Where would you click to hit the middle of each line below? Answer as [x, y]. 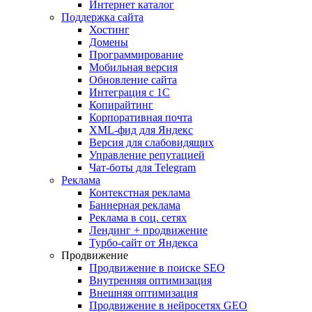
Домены [109, 42]
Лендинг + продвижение [148, 230]
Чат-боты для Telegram [142, 167]
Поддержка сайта [102, 17]
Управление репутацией [147, 155]
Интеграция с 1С [130, 92]
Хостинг [109, 30]
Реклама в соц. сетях [138, 218]
